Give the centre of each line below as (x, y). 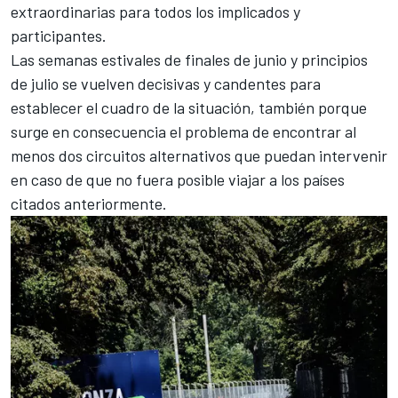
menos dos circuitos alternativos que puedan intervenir (199, 155)
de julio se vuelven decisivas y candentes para (166, 83)
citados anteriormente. (89, 203)
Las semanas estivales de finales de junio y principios (189, 59)
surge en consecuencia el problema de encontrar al (183, 131)
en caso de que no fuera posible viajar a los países (178, 179)
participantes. (59, 35)
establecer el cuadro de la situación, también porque (189, 107)
